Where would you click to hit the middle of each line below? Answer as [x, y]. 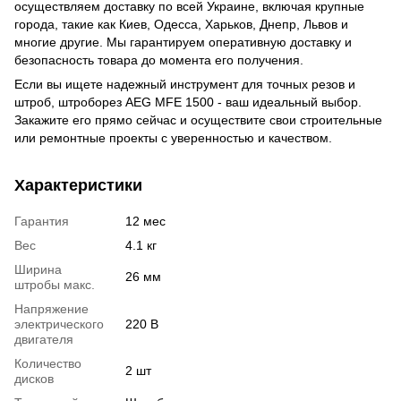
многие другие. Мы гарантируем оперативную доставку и [183, 42]
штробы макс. [55, 284]
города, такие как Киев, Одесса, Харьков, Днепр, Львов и [181, 24]
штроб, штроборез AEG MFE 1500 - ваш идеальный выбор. [188, 102]
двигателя [44, 339]
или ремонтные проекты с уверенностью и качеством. [173, 137]
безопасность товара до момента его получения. [159, 60]
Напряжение [51, 308]
